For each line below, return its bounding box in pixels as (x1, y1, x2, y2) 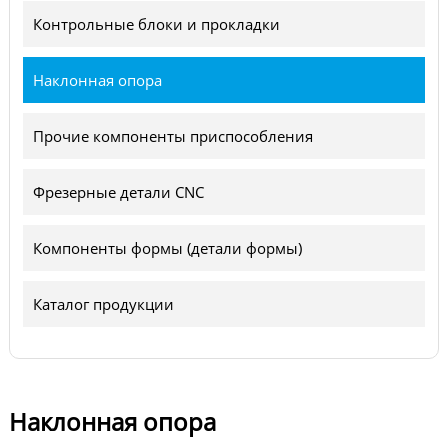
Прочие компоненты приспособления (32, 125, 313, 146)
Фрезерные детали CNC (32, 181, 204, 202)
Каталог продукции (32, 293, 174, 314)
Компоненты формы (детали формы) (32, 237, 302, 258)
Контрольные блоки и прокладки (32, 13, 280, 34)
